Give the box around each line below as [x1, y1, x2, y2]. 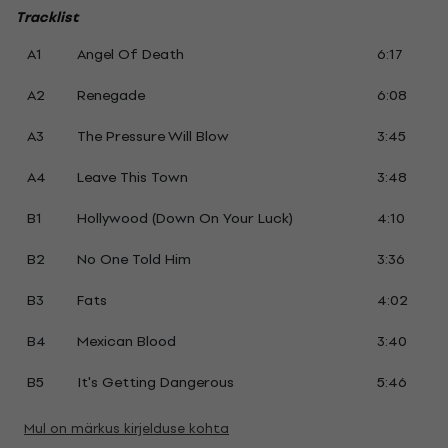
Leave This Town [76, 166, 188, 189]
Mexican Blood [76, 330, 176, 353]
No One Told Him [76, 248, 191, 271]
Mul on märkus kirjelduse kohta [24, 418, 229, 439]
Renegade [76, 84, 145, 107]
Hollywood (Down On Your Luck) [76, 207, 293, 230]
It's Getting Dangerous [76, 371, 234, 394]
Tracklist [16, 6, 78, 29]
